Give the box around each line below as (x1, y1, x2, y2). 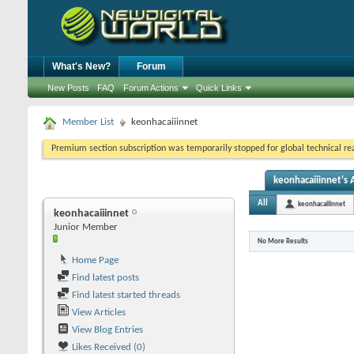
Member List (62, 117, 114, 127)
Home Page (70, 255, 119, 265)
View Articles (70, 307, 126, 318)
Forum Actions (123, 83, 179, 92)
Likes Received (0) (70, 342, 145, 352)
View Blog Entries (70, 325, 143, 335)
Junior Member (54, 222, 118, 232)
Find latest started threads (70, 290, 180, 300)
